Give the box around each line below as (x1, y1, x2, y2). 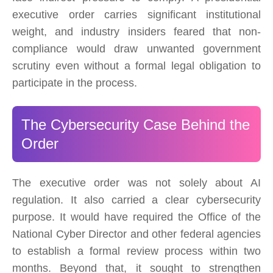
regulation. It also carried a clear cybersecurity (12, 194, 261, 207)
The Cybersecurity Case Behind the (21, 116, 250, 133)
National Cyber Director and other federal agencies (12, 228, 261, 241)
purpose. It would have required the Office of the (12, 211, 261, 224)
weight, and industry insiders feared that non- (12, 26, 261, 38)
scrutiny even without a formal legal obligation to (12, 60, 261, 73)
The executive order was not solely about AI (12, 177, 261, 190)
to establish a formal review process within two (12, 245, 261, 258)
